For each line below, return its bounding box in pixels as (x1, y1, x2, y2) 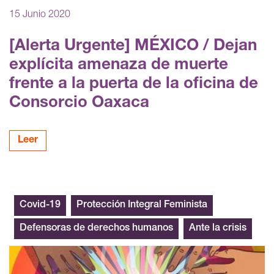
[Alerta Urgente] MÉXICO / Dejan (9, 38, 257, 54)
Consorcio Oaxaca (9, 95, 149, 111)
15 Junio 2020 (9, 10, 70, 20)
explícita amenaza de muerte (9, 57, 228, 73)
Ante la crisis (189, 223, 246, 234)
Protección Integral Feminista (76, 200, 207, 210)
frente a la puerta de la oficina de (9, 76, 258, 92)
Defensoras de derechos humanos (20, 223, 173, 234)
